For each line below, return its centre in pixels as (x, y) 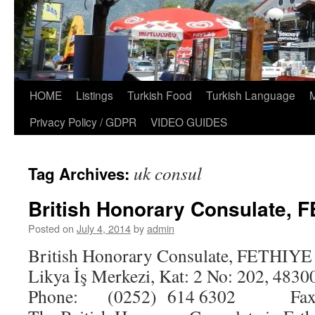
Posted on (51, 228)
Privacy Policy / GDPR (83, 122)
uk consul (168, 173)
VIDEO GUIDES (189, 122)
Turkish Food (160, 95)
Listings (95, 95)
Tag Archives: (81, 174)
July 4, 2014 (104, 228)
